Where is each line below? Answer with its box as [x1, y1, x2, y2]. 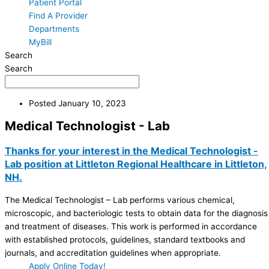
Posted [29, 98, 56, 108]
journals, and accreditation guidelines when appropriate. [5, 248, 221, 258]
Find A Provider [29, 11, 88, 21]
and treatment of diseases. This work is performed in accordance [5, 222, 257, 232]
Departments [29, 24, 79, 34]
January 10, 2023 [58, 98, 126, 108]
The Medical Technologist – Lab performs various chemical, [5, 195, 235, 205]
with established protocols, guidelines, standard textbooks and [5, 235, 245, 245]
